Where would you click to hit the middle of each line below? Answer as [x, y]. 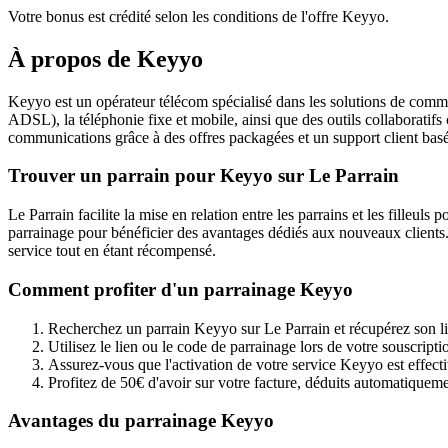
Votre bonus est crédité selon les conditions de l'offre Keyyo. [198, 16]
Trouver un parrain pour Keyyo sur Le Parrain [203, 176]
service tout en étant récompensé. [112, 251]
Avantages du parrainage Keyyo [141, 421]
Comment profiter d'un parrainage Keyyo [180, 289]
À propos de [72, 58]
